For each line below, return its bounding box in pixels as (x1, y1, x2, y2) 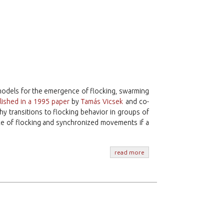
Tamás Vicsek (81, 97, 123, 106)
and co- (123, 97, 149, 106)
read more (114, 149, 144, 156)
